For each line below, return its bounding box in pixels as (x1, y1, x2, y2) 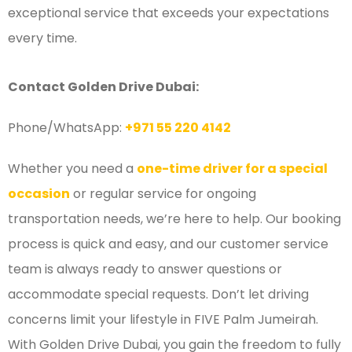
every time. (8, 28, 77, 47)
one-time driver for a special (137, 159, 328, 178)
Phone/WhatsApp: (8, 118, 125, 137)
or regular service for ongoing (70, 184, 256, 203)
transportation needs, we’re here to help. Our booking (8, 209, 341, 228)
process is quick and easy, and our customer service (8, 234, 328, 253)
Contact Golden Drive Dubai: (8, 77, 199, 96)
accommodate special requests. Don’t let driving (8, 284, 309, 303)
